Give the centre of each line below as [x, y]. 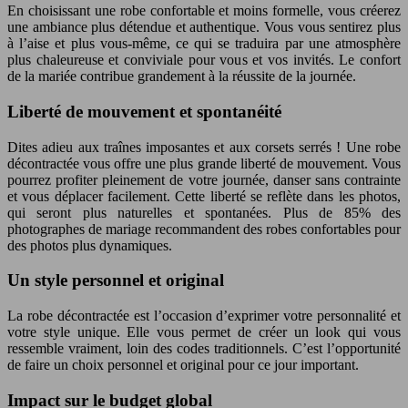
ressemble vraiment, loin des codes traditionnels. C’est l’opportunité [204, 348]
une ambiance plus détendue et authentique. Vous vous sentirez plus [204, 27]
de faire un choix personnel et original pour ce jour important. [183, 365]
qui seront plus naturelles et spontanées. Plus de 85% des [204, 212]
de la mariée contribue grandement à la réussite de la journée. [182, 76]
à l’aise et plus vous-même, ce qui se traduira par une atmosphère [204, 44]
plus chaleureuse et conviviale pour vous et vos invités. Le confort [204, 60]
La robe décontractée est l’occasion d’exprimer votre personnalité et [204, 316]
